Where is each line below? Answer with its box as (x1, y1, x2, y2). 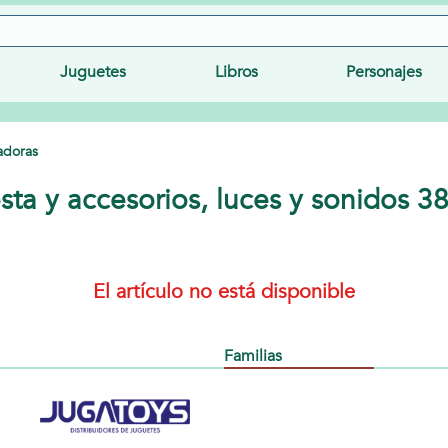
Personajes (346, 61, 423, 83)
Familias (224, 345, 282, 367)
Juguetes (59, 61, 126, 83)
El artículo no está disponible (93, 278, 355, 305)
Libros (214, 61, 258, 83)
